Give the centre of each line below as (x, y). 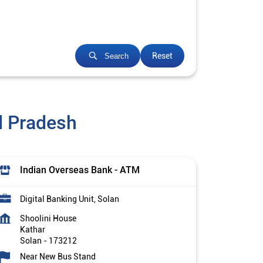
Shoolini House (48, 219)
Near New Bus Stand (58, 257)
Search (117, 56)
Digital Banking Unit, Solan (70, 199)
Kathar (33, 230)
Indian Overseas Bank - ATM (80, 170)
